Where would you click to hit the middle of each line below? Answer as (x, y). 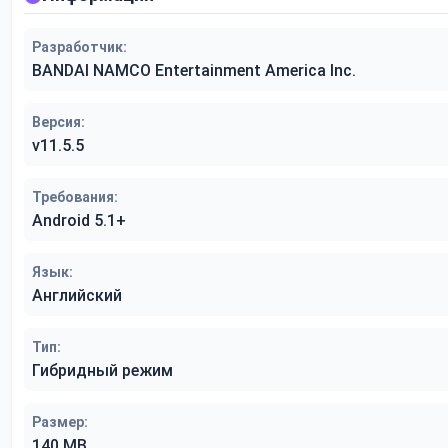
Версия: (58, 122)
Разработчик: (79, 47)
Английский (77, 296)
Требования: (75, 197)
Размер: (60, 422)
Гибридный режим (102, 371)
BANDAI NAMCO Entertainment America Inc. (194, 71)
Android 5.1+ (79, 221)
